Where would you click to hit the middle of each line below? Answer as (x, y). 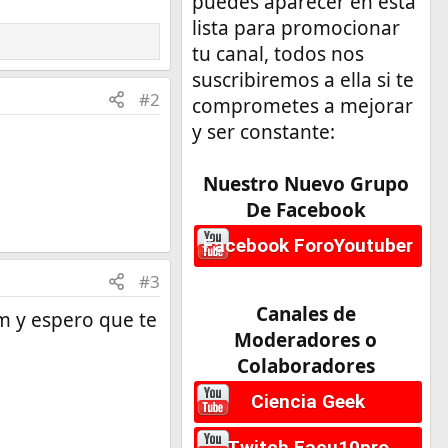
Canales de (305, 313)
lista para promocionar (295, 27)
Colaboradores (305, 365)
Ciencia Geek (307, 401)
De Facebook (305, 209)
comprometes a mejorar (302, 105)
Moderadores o (306, 339)
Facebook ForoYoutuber (307, 245)
